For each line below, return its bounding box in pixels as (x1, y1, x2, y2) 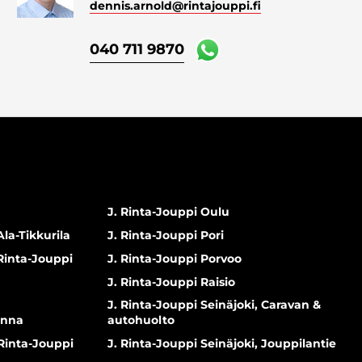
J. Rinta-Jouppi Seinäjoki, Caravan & (107, 297, 321, 313)
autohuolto (107, 313, 175, 328)
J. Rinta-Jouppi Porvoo (107, 250, 242, 266)
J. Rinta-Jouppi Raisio (107, 274, 235, 289)
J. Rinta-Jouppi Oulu (107, 204, 229, 220)
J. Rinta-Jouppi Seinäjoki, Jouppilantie (107, 336, 336, 351)
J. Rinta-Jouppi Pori (107, 227, 224, 242)
